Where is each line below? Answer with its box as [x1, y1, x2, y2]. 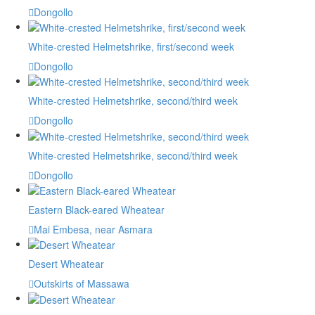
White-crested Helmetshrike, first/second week [28, 39, 234, 54]
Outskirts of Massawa [34, 276, 129, 291]
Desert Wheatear [28, 257, 104, 271]
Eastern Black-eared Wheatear [28, 202, 165, 217]
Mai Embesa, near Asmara [34, 222, 153, 237]
